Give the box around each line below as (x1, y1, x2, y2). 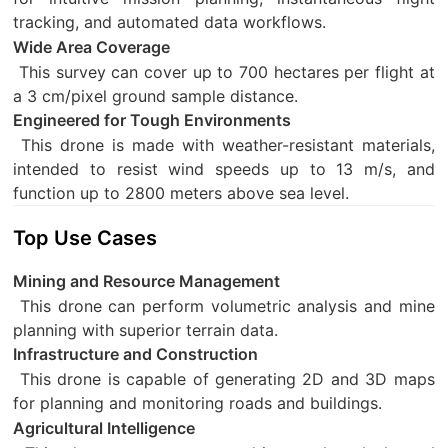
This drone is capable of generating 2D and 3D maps (19, 369, 435, 390)
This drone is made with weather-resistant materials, (21, 135, 435, 156)
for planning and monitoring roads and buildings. (13, 393, 383, 414)
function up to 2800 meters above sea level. (13, 183, 350, 204)
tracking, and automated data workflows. (13, 11, 327, 32)
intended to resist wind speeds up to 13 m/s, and (13, 159, 435, 180)
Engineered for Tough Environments (13, 110, 292, 131)
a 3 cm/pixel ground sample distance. (13, 85, 299, 106)
